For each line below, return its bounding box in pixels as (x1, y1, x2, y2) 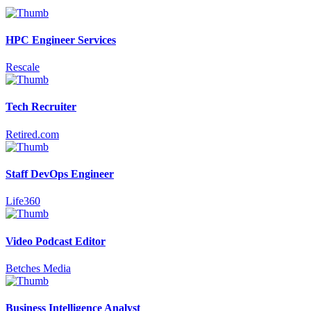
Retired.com (6, 128, 59, 140)
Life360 (6, 195, 40, 208)
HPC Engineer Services (6, 33, 116, 46)
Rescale (6, 61, 40, 74)
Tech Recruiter (6, 101, 76, 113)
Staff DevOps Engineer (6, 168, 114, 180)
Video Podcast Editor (6, 235, 106, 247)
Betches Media (6, 262, 71, 274)
